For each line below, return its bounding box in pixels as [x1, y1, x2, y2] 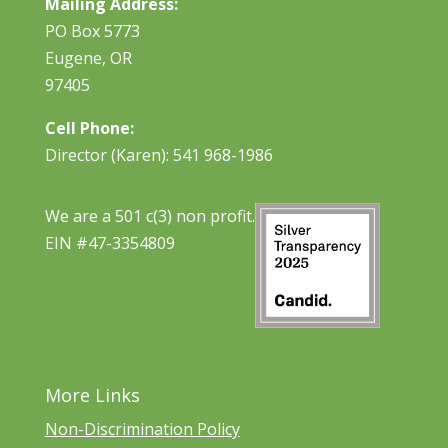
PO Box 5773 [44, 19, 140, 42]
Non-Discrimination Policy [44, 417, 240, 440]
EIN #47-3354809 [44, 231, 175, 254]
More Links [44, 382, 140, 407]
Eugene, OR [44, 46, 132, 69]
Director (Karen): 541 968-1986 [44, 143, 273, 166]
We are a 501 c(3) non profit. [44, 204, 255, 227]
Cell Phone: [44, 116, 134, 139]
